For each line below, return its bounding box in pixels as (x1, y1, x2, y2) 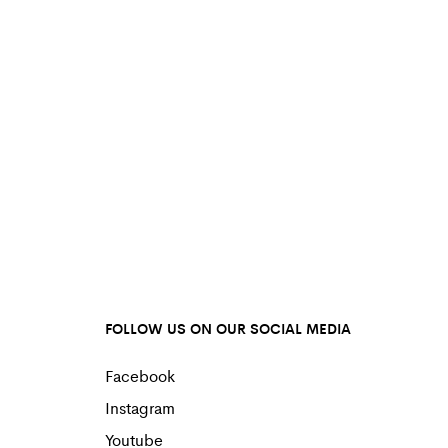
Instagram (104, 395, 175, 419)
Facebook (104, 363, 175, 387)
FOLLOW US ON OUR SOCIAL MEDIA (104, 317, 351, 338)
